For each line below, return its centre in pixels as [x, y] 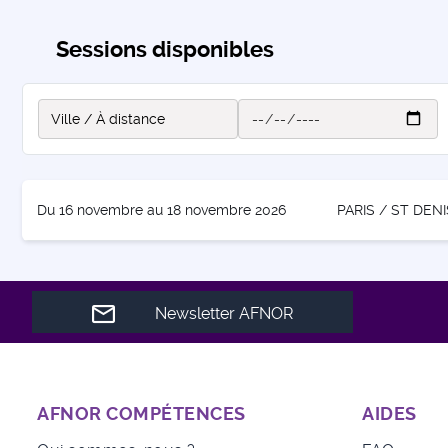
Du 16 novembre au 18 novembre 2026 [161, 209]
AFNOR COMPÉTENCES [141, 414]
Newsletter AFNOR [224, 314]
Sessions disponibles [165, 49]
